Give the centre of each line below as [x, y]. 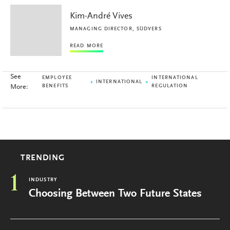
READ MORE [87, 46]
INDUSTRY [43, 180]
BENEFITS [55, 86]
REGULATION [170, 86]
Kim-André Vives [101, 16]
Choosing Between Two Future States [115, 194]
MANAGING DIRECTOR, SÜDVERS [116, 29]
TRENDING [43, 158]
